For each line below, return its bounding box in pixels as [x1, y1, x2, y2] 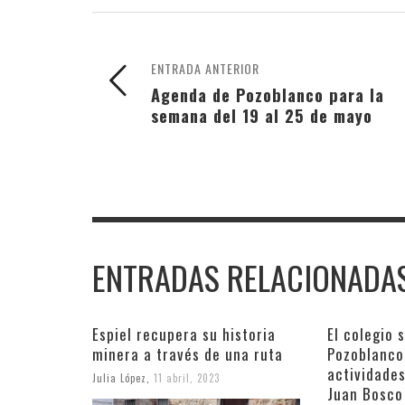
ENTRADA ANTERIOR [151, 58, 259, 78]
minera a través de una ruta [92, 342, 283, 365]
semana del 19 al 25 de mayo [151, 102, 372, 127]
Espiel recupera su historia [92, 322, 276, 345]
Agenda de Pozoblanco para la [151, 81, 384, 107]
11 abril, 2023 [154, 370, 220, 385]
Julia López [92, 370, 146, 385]
